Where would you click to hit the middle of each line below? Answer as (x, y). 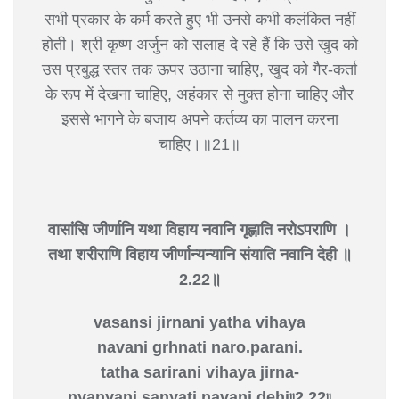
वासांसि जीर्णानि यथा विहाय (125, 229)
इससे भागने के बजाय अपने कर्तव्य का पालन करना (199, 119)
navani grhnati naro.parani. (199, 347)
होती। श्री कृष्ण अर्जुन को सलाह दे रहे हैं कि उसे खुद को (199, 44)
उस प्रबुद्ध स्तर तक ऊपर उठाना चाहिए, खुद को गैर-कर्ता (199, 69)
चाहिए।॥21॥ (199, 144)
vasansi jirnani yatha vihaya (199, 322)
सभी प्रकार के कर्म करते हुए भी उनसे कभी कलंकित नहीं (199, 19)
